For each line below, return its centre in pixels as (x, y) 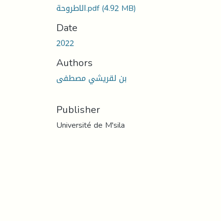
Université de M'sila (91, 125)
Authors (74, 62)
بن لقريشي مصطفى (92, 78)
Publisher (78, 109)
